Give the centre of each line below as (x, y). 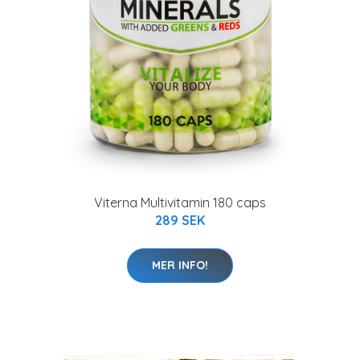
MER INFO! (180, 265)
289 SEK (180, 220)
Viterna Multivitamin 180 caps (180, 202)
